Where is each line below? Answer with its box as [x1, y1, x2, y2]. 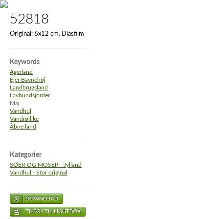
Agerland [10, 69, 33, 75]
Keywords [10, 59, 40, 66]
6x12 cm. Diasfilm [33, 31, 84, 37]
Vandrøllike [10, 116, 39, 122]
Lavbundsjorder [10, 93, 50, 98]
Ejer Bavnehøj [10, 77, 45, 83]
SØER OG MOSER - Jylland [10, 162, 82, 168]
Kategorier [10, 152, 42, 158]
